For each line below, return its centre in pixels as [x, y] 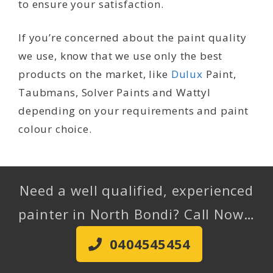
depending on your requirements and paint [134, 111]
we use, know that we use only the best [121, 56]
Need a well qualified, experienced [136, 190]
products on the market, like [95, 74]
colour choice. [55, 129]
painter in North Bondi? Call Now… [136, 214]
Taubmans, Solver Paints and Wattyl [115, 93]
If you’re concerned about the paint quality [133, 38]
